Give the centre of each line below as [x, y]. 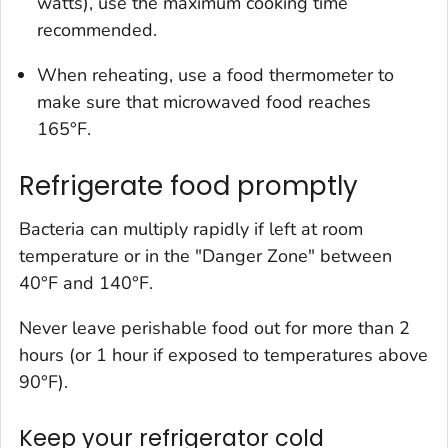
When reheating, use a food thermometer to [215, 74]
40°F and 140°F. [86, 283]
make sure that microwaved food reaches [204, 101]
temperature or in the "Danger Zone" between [205, 256]
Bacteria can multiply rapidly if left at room [191, 229]
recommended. [97, 29]
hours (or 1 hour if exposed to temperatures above [223, 355]
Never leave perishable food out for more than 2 [214, 328]
